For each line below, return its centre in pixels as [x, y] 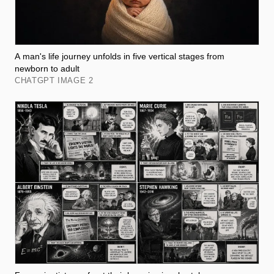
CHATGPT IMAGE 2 [54, 80]
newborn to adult [47, 68]
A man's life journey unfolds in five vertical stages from [120, 56]
